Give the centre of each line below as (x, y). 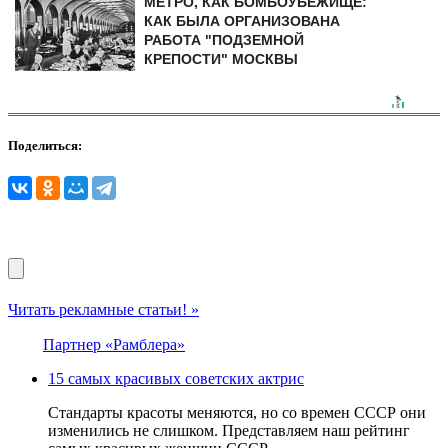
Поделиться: (45, 145)
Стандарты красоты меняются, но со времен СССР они (237, 413)
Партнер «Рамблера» (114, 345)
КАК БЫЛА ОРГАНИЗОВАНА (242, 20)
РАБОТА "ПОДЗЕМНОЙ (224, 39)
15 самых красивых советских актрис (176, 379)
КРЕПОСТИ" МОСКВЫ (221, 58)
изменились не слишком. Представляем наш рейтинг (229, 431)
